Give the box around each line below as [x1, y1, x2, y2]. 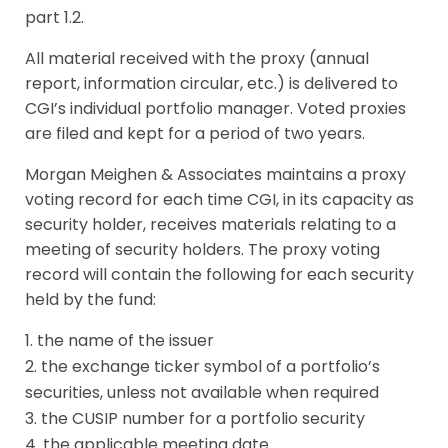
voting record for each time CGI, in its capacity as [25, 188, 414, 211]
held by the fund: [25, 288, 156, 311]
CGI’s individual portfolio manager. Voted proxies [25, 97, 406, 120]
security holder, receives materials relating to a [25, 213, 396, 236]
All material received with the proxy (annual [25, 47, 369, 70]
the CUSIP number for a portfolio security [41, 407, 365, 430]
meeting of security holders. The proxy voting [25, 238, 380, 261]
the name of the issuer [37, 329, 214, 352]
